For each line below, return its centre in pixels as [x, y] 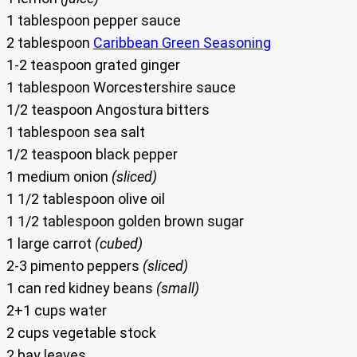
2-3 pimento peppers [75, 266]
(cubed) [119, 244]
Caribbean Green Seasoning [182, 43]
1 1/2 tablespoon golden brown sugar [125, 222]
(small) [178, 288]
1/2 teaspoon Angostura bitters [108, 110]
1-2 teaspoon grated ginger [93, 65]
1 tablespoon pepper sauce [94, 21]
